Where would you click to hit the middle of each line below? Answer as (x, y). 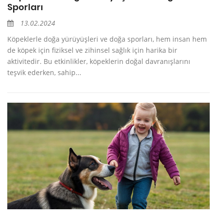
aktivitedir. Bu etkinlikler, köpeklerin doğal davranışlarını (99, 62)
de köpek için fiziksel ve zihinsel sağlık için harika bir (92, 50)
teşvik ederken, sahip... (44, 73)
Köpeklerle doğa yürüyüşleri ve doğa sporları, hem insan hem (107, 39)
